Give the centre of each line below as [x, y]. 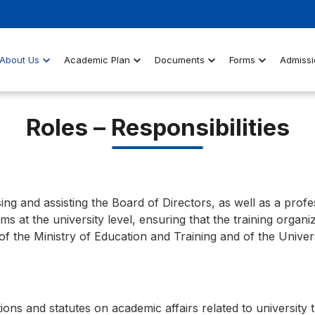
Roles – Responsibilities [157, 127]
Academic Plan [97, 59]
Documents [179, 59]
